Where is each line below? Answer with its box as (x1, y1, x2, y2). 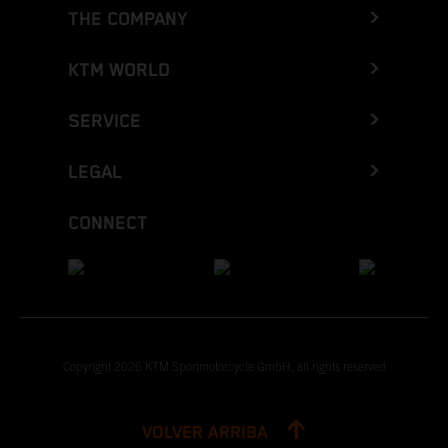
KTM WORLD (68, 60, 170, 82)
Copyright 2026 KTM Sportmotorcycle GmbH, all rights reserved (62, 360, 386, 375)
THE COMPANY (68, 9, 188, 31)
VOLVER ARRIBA (142, 423, 273, 444)
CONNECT (68, 213, 148, 235)
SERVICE (68, 111, 141, 133)
